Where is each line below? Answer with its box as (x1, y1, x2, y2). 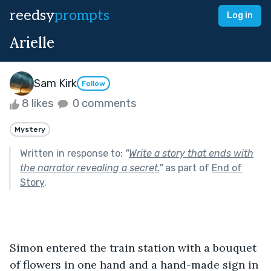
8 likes (19, 97, 56, 110)
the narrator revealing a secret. (20, 162, 159, 174)
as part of (163, 162, 212, 174)
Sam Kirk (34, 76, 77, 90)
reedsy (10, 7, 54, 24)
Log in (227, 10, 253, 21)
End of (212, 162, 242, 174)
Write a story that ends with (129, 147, 253, 159)
